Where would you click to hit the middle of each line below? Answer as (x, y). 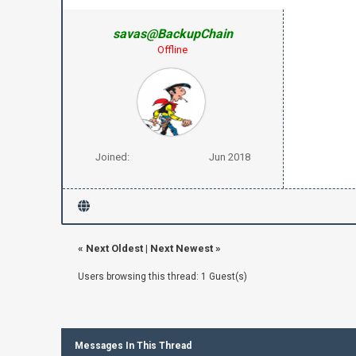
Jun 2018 (229, 157)
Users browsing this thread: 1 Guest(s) (162, 276)
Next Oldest (114, 248)
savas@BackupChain (172, 33)
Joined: (112, 157)
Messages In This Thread (133, 345)
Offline (173, 49)
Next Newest (181, 248)
